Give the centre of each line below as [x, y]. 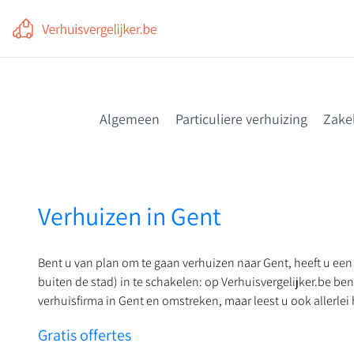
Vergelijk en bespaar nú [83, 45]
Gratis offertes [85, 335]
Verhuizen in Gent [130, 216]
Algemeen [130, 119]
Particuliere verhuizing [241, 119]
